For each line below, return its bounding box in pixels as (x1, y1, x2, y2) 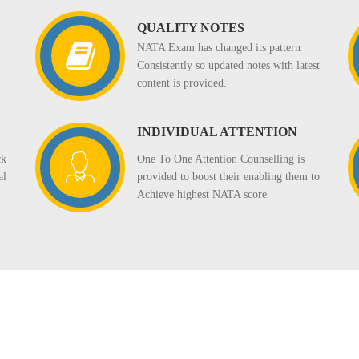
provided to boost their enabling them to (137, 170, 320, 183)
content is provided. (137, 77, 227, 90)
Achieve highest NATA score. (137, 188, 270, 200)
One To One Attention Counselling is (137, 152, 305, 165)
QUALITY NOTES (137, 21, 244, 35)
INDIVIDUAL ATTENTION (137, 125, 297, 139)
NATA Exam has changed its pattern (137, 42, 301, 54)
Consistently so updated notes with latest (137, 59, 320, 72)
